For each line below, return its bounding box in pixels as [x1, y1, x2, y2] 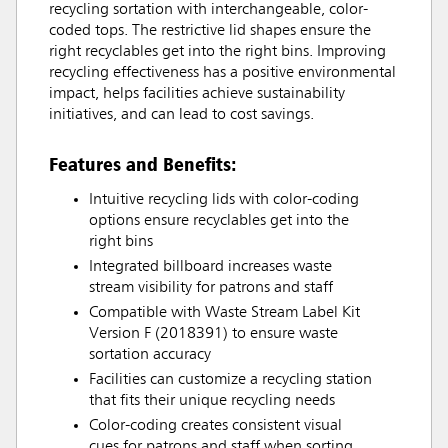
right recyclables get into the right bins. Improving [49, 44, 386, 61]
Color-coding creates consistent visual [89, 418, 342, 435]
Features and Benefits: [49, 152, 237, 177]
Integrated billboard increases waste [89, 259, 332, 276]
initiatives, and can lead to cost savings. [49, 107, 314, 124]
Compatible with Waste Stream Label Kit [89, 305, 360, 322]
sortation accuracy [89, 347, 211, 364]
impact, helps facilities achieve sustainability [49, 86, 345, 103]
